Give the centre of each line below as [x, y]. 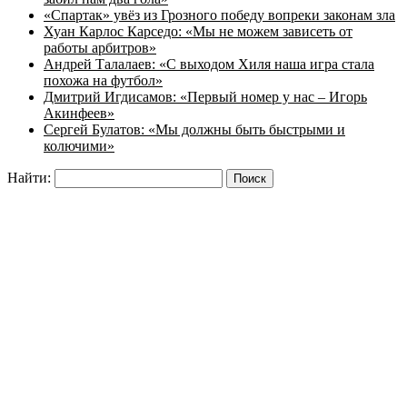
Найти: [29, 178]
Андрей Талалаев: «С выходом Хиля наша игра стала [209, 65]
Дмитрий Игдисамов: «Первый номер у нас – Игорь [205, 97]
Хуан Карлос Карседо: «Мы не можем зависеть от [198, 32]
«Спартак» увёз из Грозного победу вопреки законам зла [219, 15]
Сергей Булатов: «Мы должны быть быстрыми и [194, 130]
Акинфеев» [79, 114]
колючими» [79, 146]
